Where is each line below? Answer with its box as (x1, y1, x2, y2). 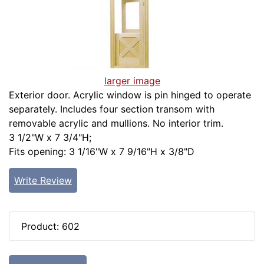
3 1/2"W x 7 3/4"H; (9, 131, 91, 144)
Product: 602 (21, 220, 80, 233)
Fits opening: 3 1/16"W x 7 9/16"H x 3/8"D (9, 146, 194, 158)
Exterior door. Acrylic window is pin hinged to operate (9, 89, 251, 101)
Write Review (14, 174, 72, 187)
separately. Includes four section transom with (9, 103, 214, 115)
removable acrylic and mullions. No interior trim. (9, 117, 223, 130)
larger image (104, 75, 160, 87)
